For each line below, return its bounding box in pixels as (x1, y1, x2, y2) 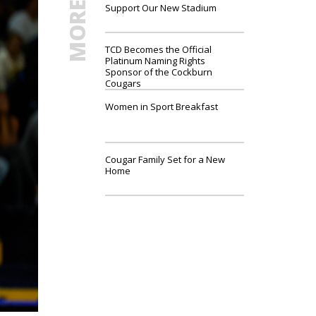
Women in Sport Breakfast (105, 100, 219, 113)
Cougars (105, 77, 142, 90)
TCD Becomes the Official (105, 43, 212, 56)
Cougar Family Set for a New (105, 153, 226, 166)
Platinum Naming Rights (105, 54, 206, 67)
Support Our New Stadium (105, 1, 217, 14)
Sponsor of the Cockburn (105, 66, 213, 78)
